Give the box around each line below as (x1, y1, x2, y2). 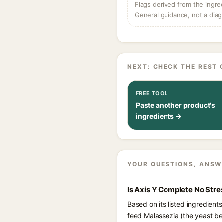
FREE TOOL (136, 90, 168, 97)
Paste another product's (136, 101, 216, 109)
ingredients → (136, 112, 182, 120)
